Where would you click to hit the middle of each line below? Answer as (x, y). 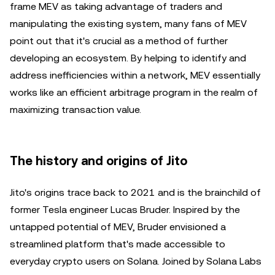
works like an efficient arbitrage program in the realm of (134, 92)
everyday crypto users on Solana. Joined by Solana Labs (136, 261)
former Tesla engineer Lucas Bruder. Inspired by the (125, 210)
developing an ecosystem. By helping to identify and (128, 58)
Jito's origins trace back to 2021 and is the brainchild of (135, 192)
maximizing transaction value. (76, 110)
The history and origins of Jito (99, 161)
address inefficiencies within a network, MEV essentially (135, 75)
